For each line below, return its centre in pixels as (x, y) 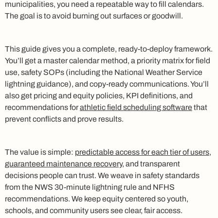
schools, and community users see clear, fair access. (94, 210)
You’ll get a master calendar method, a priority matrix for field (108, 60)
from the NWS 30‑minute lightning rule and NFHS (90, 187)
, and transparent (151, 163)
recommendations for (42, 107)
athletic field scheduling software (136, 107)
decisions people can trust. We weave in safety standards (102, 175)
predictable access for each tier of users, (143, 152)
